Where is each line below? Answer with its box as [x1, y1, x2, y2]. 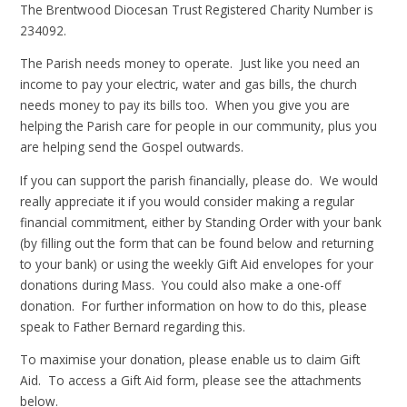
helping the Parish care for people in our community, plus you [20, 117, 378, 135]
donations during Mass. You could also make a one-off [20, 275, 342, 293]
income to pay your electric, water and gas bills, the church [20, 75, 358, 94]
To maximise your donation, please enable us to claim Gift [20, 351, 361, 369]
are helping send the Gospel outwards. [20, 138, 244, 156]
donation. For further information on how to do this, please [20, 296, 368, 314]
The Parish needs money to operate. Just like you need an [20, 55, 361, 73]
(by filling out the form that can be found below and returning [20, 233, 374, 252]
